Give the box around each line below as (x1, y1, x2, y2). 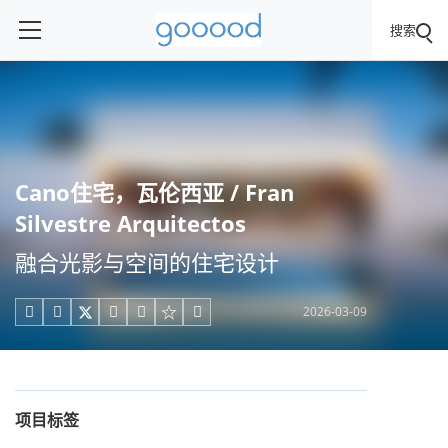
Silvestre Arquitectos (15, 208, 246, 238)
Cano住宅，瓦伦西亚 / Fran (15, 177, 294, 207)
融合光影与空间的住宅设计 (15, 247, 279, 277)
